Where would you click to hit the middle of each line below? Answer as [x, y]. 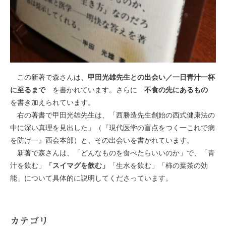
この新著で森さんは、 [49, 77]
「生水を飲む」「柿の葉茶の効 [158, 165]
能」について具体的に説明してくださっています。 [91, 178]
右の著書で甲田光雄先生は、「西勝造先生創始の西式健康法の [112, 115]
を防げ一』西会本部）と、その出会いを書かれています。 [102, 140]
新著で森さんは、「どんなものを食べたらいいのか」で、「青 [112, 153]
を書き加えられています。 [52, 102]
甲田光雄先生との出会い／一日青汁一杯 [151, 77]
